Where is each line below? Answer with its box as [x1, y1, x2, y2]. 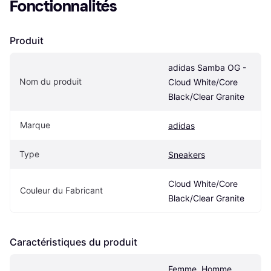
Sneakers [168, 149, 205, 160]
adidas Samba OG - [168, 62, 246, 73]
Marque [20, 119, 50, 130]
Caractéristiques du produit [10, 235, 137, 248]
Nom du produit [19, 76, 82, 87]
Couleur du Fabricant [20, 184, 103, 195]
